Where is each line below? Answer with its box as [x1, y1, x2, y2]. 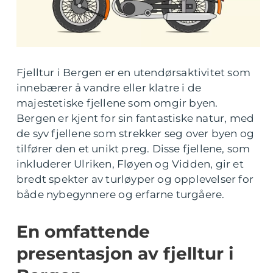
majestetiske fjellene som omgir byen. [16, 97, 218, 109]
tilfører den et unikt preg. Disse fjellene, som [16, 143, 250, 155]
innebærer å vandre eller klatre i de [16, 82, 202, 94]
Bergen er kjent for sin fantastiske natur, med [16, 112, 255, 124]
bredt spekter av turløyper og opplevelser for [16, 173, 254, 185]
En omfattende [16, 221, 150, 242]
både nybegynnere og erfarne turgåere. [16, 188, 225, 200]
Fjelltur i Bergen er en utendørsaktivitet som [16, 66, 251, 79]
